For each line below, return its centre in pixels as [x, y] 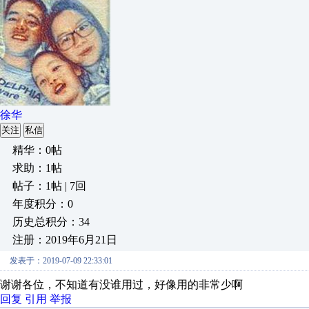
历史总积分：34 [51, 222]
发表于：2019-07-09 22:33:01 [61, 261]
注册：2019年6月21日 [65, 240]
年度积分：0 [43, 204]
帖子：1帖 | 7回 [49, 186]
